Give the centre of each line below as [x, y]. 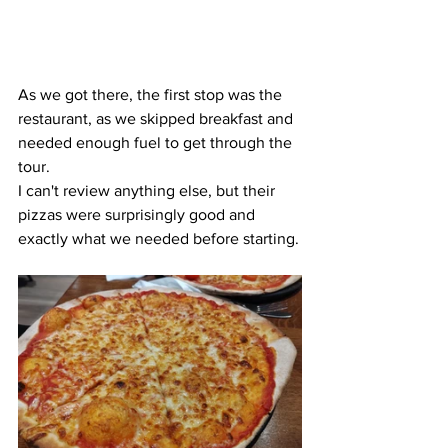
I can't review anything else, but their [148, 190]
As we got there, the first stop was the [152, 94]
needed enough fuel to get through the [157, 142]
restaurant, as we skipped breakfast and [157, 118]
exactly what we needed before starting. [158, 238]
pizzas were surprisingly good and [138, 214]
